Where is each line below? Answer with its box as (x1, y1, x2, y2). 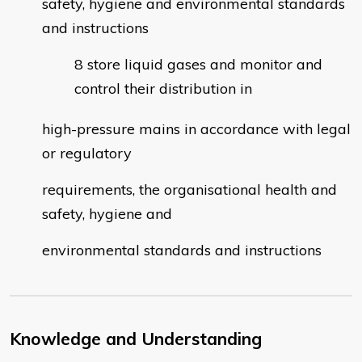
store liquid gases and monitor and (87, 55, 322, 74)
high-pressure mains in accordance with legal (42, 120, 351, 139)
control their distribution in (74, 79, 252, 99)
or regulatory (42, 144, 132, 163)
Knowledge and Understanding (10, 328, 262, 350)
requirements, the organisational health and (42, 180, 337, 200)
